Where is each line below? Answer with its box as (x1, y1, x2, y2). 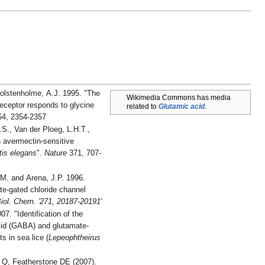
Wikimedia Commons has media (127, 93, 231, 102)
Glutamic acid (159, 102, 205, 111)
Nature (44, 149, 67, 158)
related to (127, 102, 159, 111)
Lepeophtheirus (49, 233, 101, 242)
